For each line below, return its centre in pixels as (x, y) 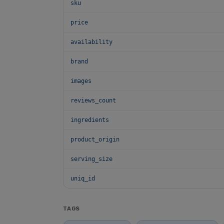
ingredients (90, 120)
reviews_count (93, 100)
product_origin (95, 139)
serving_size (91, 159)
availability (91, 42)
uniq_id (83, 178)
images (81, 81)
